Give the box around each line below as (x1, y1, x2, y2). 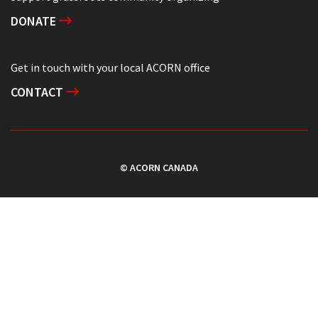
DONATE (11, 12, 59, 29)
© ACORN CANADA (120, 160, 198, 174)
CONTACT (11, 83, 66, 100)
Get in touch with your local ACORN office (11, 60, 210, 75)
